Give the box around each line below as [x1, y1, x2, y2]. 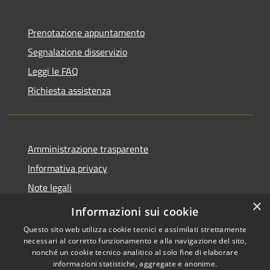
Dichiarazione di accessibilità [28, 199, 145, 214]
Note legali [28, 180, 72, 195]
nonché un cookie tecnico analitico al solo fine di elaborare [32, 247, 238, 257]
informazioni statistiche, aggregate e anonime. [52, 259, 218, 269]
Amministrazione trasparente [28, 141, 148, 156]
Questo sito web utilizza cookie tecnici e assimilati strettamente [23, 224, 247, 234]
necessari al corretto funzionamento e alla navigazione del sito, [23, 236, 247, 246]
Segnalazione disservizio [28, 44, 127, 59]
